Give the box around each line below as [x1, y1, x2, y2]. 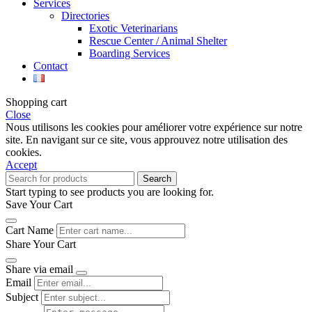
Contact [33, 59, 68, 72]
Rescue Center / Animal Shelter [89, 34, 227, 47]
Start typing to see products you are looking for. [6, 185, 214, 198]
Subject [6, 290, 38, 303]
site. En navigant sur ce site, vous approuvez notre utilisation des [6, 133, 288, 146]
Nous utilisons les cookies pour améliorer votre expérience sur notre [6, 120, 302, 133]
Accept [6, 158, 37, 171]
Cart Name [6, 224, 54, 236]
